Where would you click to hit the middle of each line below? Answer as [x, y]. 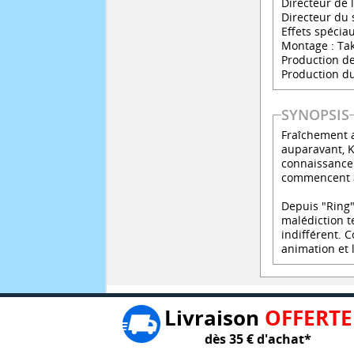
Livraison [214, 318]
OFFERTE [308, 318]
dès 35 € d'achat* [258, 339]
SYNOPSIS [316, 115]
